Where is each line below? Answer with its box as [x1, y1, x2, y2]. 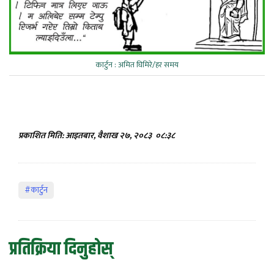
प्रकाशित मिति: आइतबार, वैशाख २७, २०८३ [18, 128, 154, 143]
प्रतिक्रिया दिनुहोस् [9, 235, 113, 264]
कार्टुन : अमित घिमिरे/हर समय [95, 58, 179, 72]
